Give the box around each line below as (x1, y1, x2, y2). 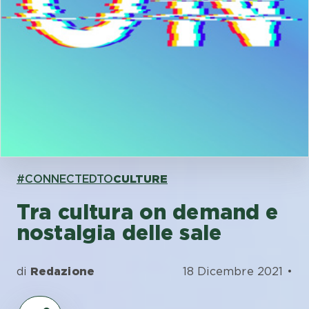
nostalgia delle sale (17, 220, 221, 245)
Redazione (30, 265, 95, 278)
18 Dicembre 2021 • (182, 265, 292, 278)
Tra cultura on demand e (17, 199, 279, 224)
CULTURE (113, 172, 168, 186)
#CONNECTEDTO (17, 172, 113, 186)
